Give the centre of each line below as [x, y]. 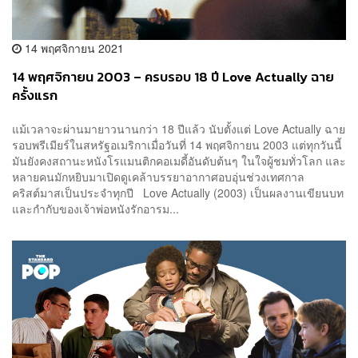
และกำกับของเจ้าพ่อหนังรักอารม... [95, 208]
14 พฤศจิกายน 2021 [73, 48]
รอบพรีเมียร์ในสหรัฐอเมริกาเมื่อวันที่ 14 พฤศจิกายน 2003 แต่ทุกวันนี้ [177, 144]
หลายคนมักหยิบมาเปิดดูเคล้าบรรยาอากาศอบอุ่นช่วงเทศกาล [158, 176]
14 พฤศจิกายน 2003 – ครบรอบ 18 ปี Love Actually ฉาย [173, 78]
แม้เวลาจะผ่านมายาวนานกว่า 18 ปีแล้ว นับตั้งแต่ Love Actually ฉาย [179, 128]
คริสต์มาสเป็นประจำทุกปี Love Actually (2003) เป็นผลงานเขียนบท [178, 192]
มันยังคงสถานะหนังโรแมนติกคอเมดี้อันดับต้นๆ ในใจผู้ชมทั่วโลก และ [179, 160]
